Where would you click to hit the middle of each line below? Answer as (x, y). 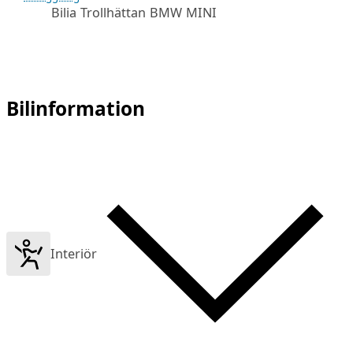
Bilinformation (76, 108)
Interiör (74, 253)
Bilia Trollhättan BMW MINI (134, 13)
